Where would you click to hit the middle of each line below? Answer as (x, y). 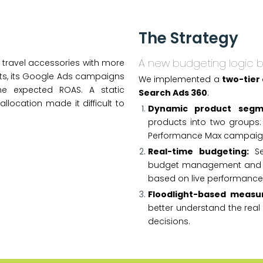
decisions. (169, 221)
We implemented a (180, 79)
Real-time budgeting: (198, 151)
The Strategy (188, 38)
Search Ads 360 (173, 93)
